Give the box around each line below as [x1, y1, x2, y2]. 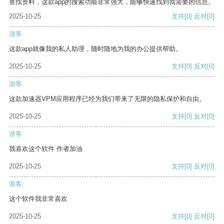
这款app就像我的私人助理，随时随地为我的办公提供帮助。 [9, 45, 182, 53]
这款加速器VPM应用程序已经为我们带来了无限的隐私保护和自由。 [9, 95, 205, 103]
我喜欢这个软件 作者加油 [9, 145, 82, 153]
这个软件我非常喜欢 [9, 195, 67, 203]
